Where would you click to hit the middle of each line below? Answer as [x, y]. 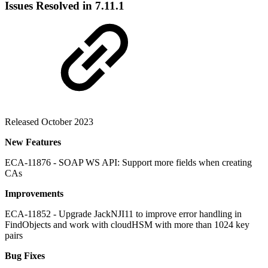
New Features [33, 142]
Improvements [34, 193]
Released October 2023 [49, 121]
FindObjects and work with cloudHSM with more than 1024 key [127, 224]
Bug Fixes [25, 255]
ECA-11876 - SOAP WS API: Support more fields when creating [128, 162]
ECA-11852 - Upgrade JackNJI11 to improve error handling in [123, 214]
